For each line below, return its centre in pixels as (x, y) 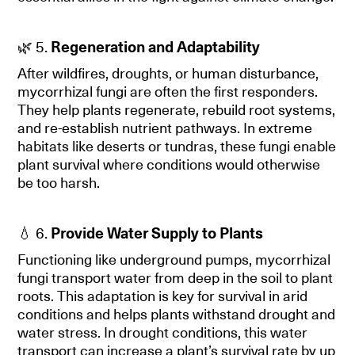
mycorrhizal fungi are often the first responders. (168, 92)
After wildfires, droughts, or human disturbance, (168, 73)
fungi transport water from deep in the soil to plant (176, 278)
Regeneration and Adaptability (156, 46)
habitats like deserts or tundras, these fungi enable (177, 146)
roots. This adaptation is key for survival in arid (163, 296)
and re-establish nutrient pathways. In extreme (165, 128)
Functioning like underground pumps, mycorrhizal (174, 260)
